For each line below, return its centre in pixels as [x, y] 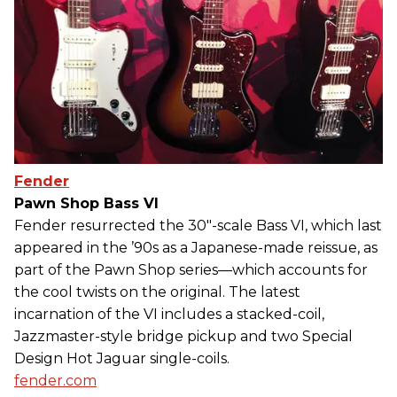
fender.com [55, 381]
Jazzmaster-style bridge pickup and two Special [183, 337]
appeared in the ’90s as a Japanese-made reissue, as [196, 248]
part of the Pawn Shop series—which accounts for [191, 270]
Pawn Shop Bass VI [86, 204]
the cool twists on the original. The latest [157, 292]
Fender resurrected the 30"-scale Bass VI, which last [198, 226]
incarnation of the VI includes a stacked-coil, [169, 315]
